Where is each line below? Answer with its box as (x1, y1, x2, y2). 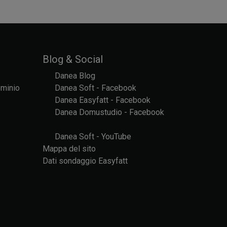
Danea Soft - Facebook (54, 83, 136, 93)
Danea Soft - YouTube (54, 131, 131, 141)
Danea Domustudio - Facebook (54, 107, 164, 117)
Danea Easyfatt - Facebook (54, 95, 150, 105)
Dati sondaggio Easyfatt (42, 156, 128, 166)
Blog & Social (42, 53, 103, 65)
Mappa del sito (42, 143, 96, 154)
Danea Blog (54, 70, 95, 81)
